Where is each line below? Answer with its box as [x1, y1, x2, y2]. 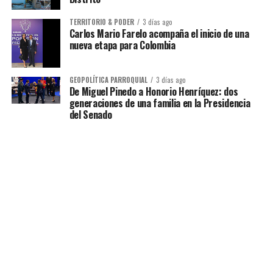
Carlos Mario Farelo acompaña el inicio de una [69, 26, 249, 41]
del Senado [69, 107, 112, 122]
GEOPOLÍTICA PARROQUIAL [69, 74, 147, 85]
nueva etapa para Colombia [69, 38, 175, 52]
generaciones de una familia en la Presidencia [69, 95, 250, 110]
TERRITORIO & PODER [69, 17, 134, 27]
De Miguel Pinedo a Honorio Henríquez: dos [69, 83, 238, 99]
